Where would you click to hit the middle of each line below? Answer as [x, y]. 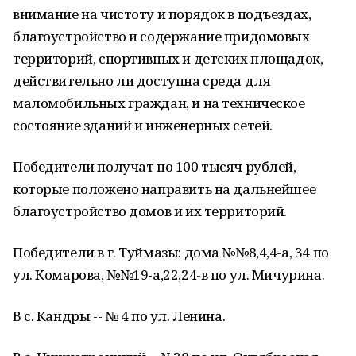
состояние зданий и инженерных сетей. [143, 125]
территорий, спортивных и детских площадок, [168, 58]
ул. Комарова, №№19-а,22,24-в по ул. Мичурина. [169, 275]
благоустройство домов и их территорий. [150, 211]
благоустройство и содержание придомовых [161, 36]
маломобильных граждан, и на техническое [159, 103]
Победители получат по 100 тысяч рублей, [155, 166]
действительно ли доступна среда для [142, 81]
